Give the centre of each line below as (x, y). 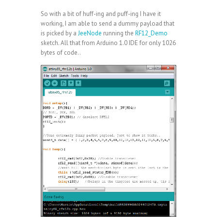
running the (118, 33)
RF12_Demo (151, 33)
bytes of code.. (61, 52)
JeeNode (90, 33)
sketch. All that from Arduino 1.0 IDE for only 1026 (108, 43)
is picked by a (59, 33)
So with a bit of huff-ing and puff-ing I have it (101, 14)
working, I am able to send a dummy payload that (108, 23)
